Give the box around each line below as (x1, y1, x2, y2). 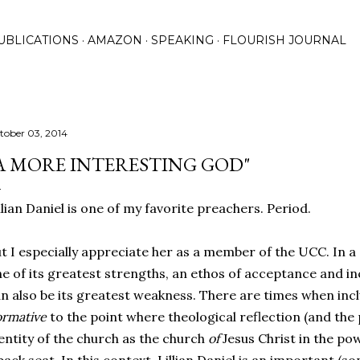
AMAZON (88, 33, 142, 47)
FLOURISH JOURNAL (223, 33, 346, 47)
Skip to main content (114, 10, 246, 31)
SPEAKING (151, 33, 214, 47)
